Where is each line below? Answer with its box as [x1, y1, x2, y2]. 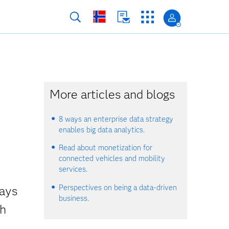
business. [59, 193, 89, 203]
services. [59, 165, 88, 174]
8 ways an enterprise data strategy [59, 114, 174, 124]
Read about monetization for [59, 143, 153, 153]
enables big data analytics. [59, 125, 145, 134]
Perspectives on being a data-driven [59, 182, 177, 192]
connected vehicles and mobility [59, 154, 166, 164]
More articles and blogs [50, 87, 175, 102]
